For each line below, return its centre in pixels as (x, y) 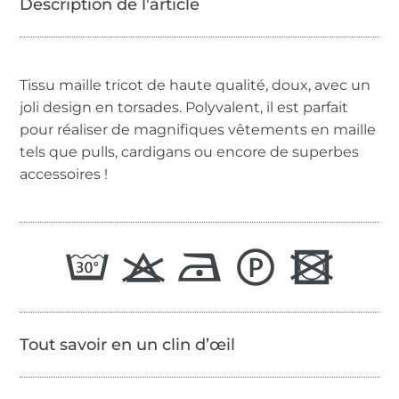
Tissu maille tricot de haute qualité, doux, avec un (195, 85)
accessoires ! (64, 174)
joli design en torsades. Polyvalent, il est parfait (184, 107)
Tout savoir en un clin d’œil (128, 344)
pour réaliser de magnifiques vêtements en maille (198, 129)
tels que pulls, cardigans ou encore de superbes (190, 151)
